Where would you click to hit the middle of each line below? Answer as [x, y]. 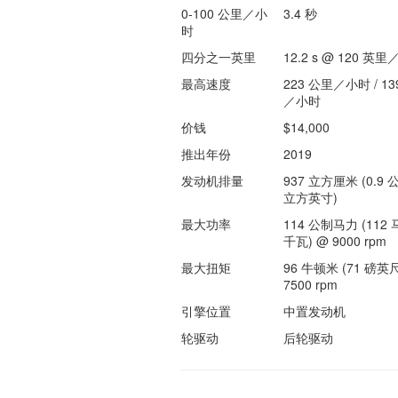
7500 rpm [310, 284]
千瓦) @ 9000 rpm [334, 241]
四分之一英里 [218, 57]
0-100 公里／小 [224, 13]
